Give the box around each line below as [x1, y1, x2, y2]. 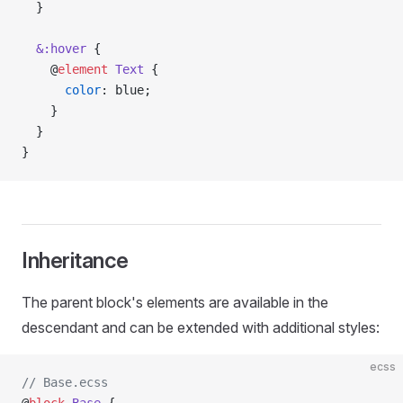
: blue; [101, 83, 151, 97]
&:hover [22, 41, 86, 56]
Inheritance [22, 247, 129, 273]
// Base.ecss [22, 375, 108, 390]
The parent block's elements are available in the [22, 293, 328, 311]
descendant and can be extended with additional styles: [22, 318, 380, 336]
